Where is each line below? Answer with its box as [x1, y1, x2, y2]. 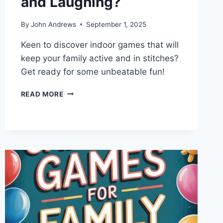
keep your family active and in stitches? [20, 53, 179, 63]
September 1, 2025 [86, 20, 146, 28]
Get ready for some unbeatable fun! [20, 66, 165, 77]
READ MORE [20, 90, 64, 98]
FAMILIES [63, 129, 97, 137]
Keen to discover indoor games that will [20, 39, 179, 50]
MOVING [63, 139, 93, 148]
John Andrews [30, 20, 76, 28]
